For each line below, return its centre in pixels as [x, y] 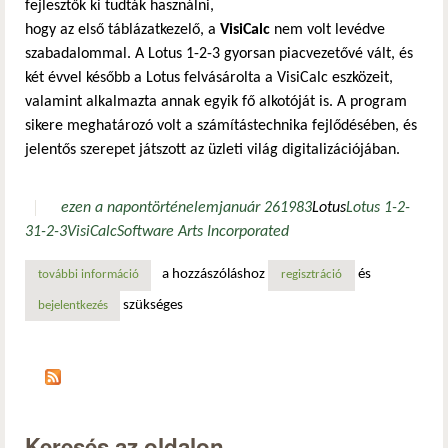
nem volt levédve [327, 29]
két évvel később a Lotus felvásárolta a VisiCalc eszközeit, [209, 77]
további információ [88, 275]
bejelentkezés [72, 305]
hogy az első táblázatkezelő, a [122, 29]
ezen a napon [104, 207]
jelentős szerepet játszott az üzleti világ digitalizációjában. [212, 149]
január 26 [250, 207]
